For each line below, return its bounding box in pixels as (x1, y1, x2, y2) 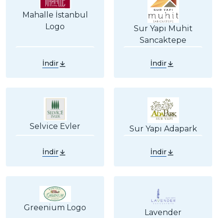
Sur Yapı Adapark (129, 124, 197, 134)
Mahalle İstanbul (22, 10, 88, 20)
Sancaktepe (140, 36, 186, 45)
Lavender (145, 207, 182, 217)
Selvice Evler (30, 121, 80, 131)
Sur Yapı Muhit (133, 24, 193, 34)
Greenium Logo (24, 202, 86, 212)
